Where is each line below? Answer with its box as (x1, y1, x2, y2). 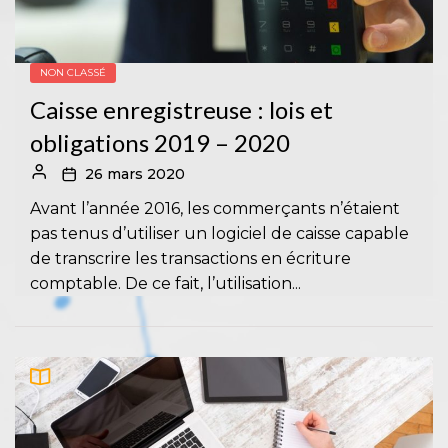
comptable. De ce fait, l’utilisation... (30, 273, 301, 293)
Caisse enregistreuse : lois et (30, 94, 333, 124)
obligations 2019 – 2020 (30, 127, 290, 157)
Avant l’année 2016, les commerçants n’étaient (30, 198, 400, 218)
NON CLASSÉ (40, 65, 106, 79)
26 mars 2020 (85, 164, 185, 183)
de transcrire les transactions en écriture (30, 248, 351, 268)
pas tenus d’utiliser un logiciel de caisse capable (30, 223, 409, 243)
